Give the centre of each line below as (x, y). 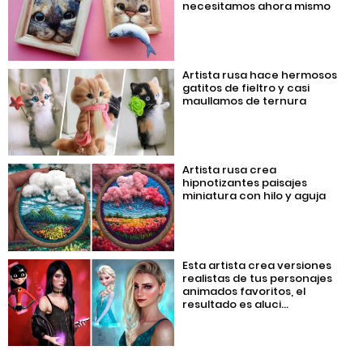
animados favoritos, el (244, 291)
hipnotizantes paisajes (245, 183)
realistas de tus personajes (258, 278)
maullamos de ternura (245, 101)
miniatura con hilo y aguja (254, 196)
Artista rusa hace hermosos (260, 75)
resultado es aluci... (236, 304)
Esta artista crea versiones (257, 265)
